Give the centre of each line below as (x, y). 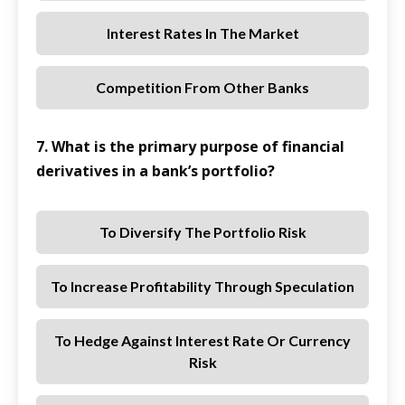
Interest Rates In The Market (202, 33)
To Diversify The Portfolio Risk (202, 232)
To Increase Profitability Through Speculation (202, 287)
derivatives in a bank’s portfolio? (155, 171)
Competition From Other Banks (202, 88)
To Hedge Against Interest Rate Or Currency (202, 341)
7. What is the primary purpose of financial (190, 147)
